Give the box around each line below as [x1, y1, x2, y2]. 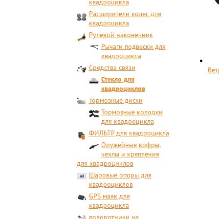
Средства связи [88, 63, 135, 72]
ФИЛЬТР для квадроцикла [88, 129, 169, 137]
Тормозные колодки [101, 108, 163, 116]
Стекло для [101, 75, 134, 84]
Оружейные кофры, [101, 140, 161, 149]
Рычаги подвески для [101, 42, 166, 51]
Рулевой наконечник [88, 30, 153, 39]
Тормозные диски [88, 96, 143, 105]
